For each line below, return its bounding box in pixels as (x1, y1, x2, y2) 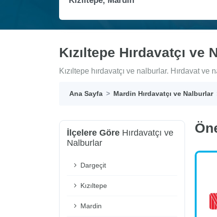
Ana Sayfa (69, 90, 103, 98)
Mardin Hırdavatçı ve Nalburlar (113, 90, 213, 98)
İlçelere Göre (67, 128, 120, 138)
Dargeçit (78, 161, 106, 170)
